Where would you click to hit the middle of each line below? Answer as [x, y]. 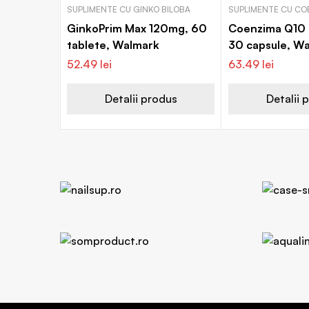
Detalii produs [141, 99]
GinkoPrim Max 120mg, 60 [137, 28]
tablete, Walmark [113, 45]
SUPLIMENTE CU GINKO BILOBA [129, 9]
